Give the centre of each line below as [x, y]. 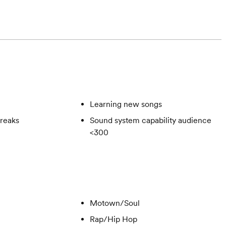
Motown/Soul [115, 203]
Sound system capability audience [150, 120]
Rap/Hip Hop [113, 219]
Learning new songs [126, 104]
